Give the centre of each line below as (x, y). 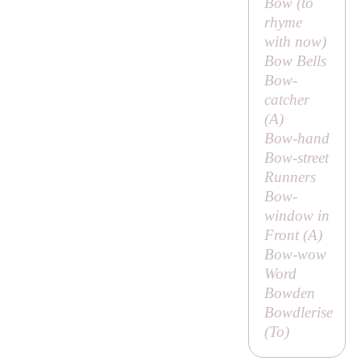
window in (297, 216)
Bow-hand (297, 139)
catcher (286, 100)
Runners (290, 177)
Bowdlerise (298, 313)
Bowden (289, 293)
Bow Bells (295, 61)
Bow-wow (295, 255)
